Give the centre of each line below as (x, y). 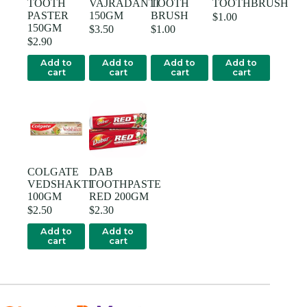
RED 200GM (119, 196)
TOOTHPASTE (125, 184)
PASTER (48, 15)
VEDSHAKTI (60, 184)
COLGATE (53, 171)
